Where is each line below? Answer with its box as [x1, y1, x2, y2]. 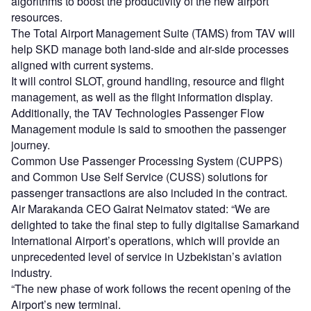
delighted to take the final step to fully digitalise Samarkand [11, 217, 299, 233]
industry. [11, 264, 52, 281]
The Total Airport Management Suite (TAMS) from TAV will [11, 25, 295, 42]
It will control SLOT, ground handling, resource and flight [11, 73, 284, 90]
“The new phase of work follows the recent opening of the [11, 280, 291, 297]
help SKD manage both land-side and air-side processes [11, 41, 289, 58]
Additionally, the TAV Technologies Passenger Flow [11, 105, 264, 121]
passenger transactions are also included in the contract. [11, 185, 287, 201]
